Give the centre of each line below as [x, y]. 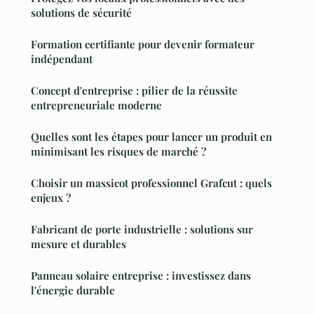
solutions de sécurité [81, 13]
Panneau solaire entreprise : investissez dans [141, 276]
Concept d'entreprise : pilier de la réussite [134, 91]
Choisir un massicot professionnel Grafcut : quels [151, 183]
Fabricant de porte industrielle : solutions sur [142, 230]
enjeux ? [51, 198]
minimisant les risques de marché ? [118, 152]
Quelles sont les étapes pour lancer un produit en [151, 137]
